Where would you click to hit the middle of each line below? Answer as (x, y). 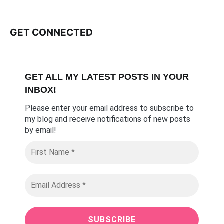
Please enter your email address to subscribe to (109, 108)
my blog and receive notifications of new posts (108, 119)
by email (39, 130)
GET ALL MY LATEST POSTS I (89, 77)
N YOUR (171, 77)
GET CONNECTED (51, 33)
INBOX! (41, 90)
